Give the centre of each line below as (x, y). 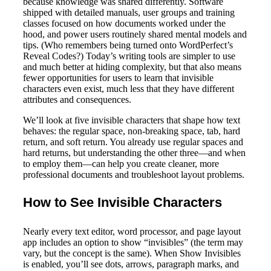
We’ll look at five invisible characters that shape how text (132, 120)
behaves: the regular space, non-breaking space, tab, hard (132, 131)
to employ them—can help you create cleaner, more (121, 164)
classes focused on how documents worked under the (124, 24)
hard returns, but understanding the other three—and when (134, 153)
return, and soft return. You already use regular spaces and (133, 142)
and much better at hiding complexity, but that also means (132, 67)
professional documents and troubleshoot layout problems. (134, 175)
